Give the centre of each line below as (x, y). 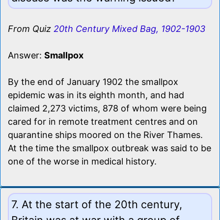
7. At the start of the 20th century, (97, 204)
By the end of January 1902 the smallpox (93, 82)
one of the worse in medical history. (82, 161)
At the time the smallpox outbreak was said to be (110, 148)
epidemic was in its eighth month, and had (96, 95)
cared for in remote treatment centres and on (103, 121)
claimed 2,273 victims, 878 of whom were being (107, 108)
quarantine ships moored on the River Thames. (105, 135)
